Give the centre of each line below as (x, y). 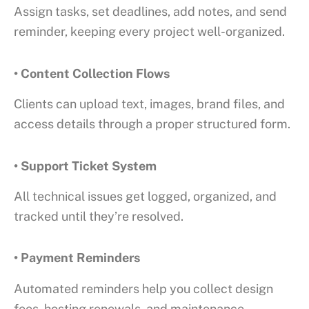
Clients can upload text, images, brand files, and (149, 104)
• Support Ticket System (85, 166)
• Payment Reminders (77, 258)
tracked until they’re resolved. (99, 216)
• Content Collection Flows (92, 73)
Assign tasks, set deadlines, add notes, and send (150, 12)
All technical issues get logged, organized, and (145, 196)
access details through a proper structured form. (152, 124)
